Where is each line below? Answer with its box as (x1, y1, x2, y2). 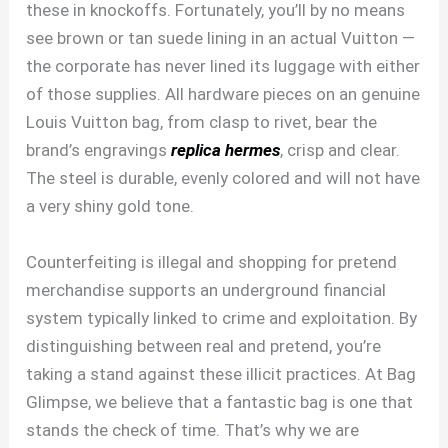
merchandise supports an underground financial (26, 279, 387, 300)
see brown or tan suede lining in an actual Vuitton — (26, 28, 416, 49)
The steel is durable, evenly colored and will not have (26, 168, 421, 189)
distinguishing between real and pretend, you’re (26, 335, 382, 356)
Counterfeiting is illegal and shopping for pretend (26, 251, 398, 272)
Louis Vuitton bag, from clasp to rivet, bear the (26, 112, 378, 133)
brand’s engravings (26, 140, 172, 161)
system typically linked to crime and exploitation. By (26, 307, 418, 328)
